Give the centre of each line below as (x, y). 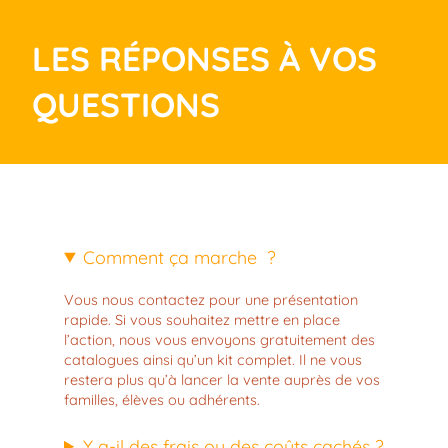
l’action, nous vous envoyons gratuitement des (219, 339)
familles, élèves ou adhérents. (162, 399)
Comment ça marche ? (179, 256)
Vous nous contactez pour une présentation (211, 299)
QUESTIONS (126, 104)
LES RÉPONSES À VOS (204, 58)
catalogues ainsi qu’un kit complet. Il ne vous (213, 359)
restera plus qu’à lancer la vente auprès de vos (222, 379)
